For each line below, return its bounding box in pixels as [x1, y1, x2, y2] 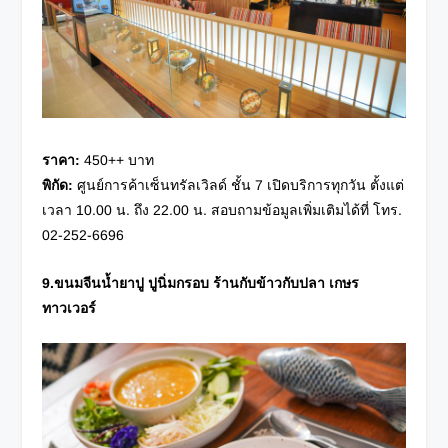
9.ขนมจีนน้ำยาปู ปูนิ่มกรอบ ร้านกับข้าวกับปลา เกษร [42, 274, 360, 291]
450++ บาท [80, 152, 155, 169]
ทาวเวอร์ [42, 299, 97, 316]
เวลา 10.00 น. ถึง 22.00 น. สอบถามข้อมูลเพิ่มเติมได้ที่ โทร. [42, 202, 403, 219]
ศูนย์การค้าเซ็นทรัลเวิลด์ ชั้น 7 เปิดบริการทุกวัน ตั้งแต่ [73, 177, 405, 194]
